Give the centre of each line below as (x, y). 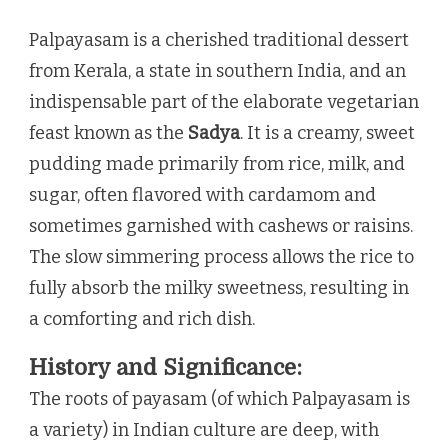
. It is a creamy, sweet (327, 132)
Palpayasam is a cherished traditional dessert (219, 39)
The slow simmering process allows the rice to (221, 256)
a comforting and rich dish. (142, 318)
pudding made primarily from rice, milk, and (217, 163)
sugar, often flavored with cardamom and (202, 194)
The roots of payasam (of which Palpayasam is (219, 398)
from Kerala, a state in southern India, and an (217, 70)
